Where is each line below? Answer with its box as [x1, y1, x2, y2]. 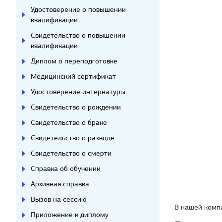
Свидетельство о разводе [31, 133, 114, 142]
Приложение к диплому [31, 210, 109, 219]
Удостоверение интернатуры [31, 87, 125, 96]
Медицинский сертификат [31, 72, 116, 81]
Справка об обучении [31, 164, 101, 173]
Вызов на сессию [31, 195, 86, 204]
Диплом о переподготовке [31, 56, 117, 65]
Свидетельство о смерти [31, 149, 111, 158]
